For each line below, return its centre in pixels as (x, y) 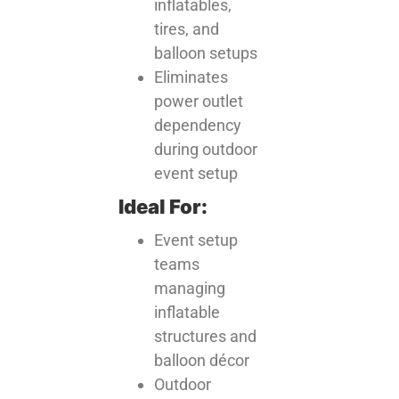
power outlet (199, 101)
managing (190, 288)
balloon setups (206, 53)
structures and (206, 336)
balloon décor (202, 360)
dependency (198, 125)
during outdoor (206, 149)
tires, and (187, 29)
